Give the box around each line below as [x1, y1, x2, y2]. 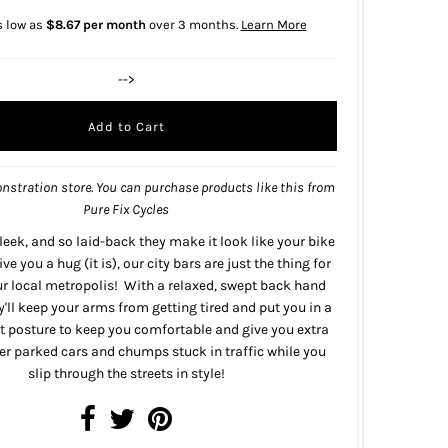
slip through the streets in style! [27, 365, 225, 383]
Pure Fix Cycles [83, 201, 169, 219]
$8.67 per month [45, 17, 146, 33]
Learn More [240, 17, 307, 33]
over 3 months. [145, 17, 241, 33]
